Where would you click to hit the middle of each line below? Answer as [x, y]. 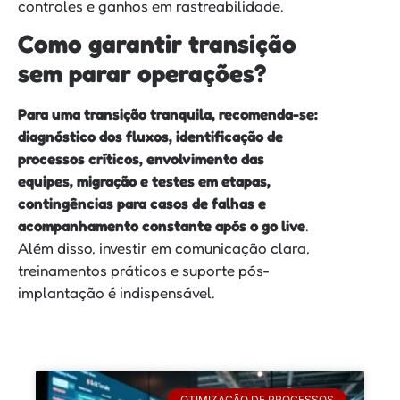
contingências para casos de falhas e [142, 204]
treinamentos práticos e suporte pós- [144, 271]
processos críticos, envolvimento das [141, 159]
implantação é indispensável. [117, 293]
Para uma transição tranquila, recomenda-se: [168, 114]
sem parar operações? [142, 74]
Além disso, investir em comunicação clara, [164, 248]
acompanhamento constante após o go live [162, 226]
